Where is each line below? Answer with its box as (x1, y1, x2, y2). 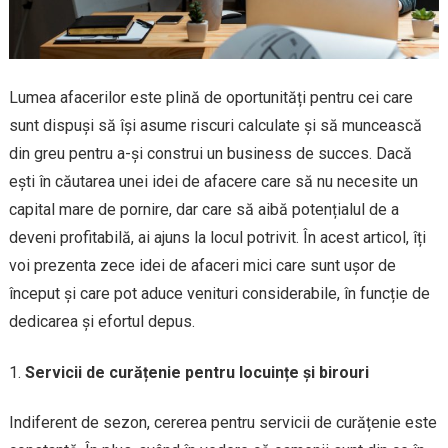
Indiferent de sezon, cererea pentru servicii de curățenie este (8, 412, 437, 432)
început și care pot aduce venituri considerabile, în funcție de (8, 283, 430, 303)
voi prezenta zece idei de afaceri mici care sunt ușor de (8, 255, 396, 275)
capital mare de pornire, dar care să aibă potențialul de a (8, 199, 399, 219)
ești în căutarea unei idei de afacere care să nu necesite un (8, 171, 418, 191)
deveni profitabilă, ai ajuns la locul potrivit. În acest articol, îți (8, 227, 426, 247)
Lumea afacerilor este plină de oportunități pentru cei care (8, 87, 413, 107)
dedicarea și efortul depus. (8, 311, 195, 331)
